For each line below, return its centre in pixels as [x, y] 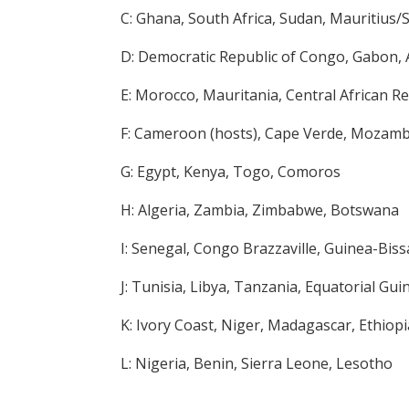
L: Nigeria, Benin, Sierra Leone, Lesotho [257, 363]
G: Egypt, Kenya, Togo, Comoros [231, 172]
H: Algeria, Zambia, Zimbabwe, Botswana [260, 210]
